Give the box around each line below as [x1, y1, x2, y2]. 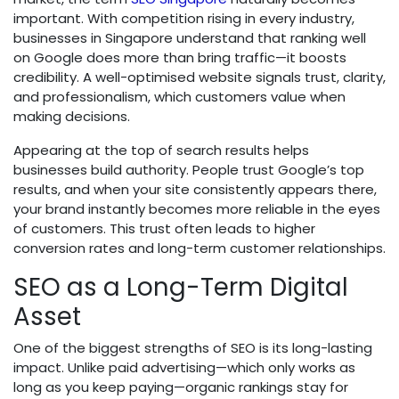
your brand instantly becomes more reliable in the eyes [13, 199, 380, 219]
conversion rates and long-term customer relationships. [13, 239, 386, 258]
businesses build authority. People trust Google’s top [13, 160, 364, 180]
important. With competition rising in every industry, [13, 9, 354, 28]
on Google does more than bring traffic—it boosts [13, 48, 346, 68]
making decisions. [13, 107, 130, 126]
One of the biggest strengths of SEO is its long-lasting [13, 338, 372, 358]
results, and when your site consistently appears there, [13, 180, 377, 199]
